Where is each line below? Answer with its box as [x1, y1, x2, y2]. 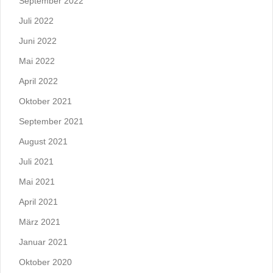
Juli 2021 [19, 157, 54, 166]
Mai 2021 [19, 177, 55, 186]
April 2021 [19, 197, 58, 207]
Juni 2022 [19, 36, 57, 46]
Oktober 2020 [19, 257, 72, 267]
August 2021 [19, 136, 68, 146]
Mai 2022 [19, 56, 55, 66]
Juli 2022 [19, 16, 54, 26]
